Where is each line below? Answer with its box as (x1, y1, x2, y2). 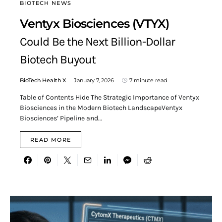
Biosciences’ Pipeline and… (20, 114, 102, 123)
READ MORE (30, 136, 71, 144)
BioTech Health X (20, 77, 66, 84)
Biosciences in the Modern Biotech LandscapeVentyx (20, 104, 182, 112)
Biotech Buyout (20, 53, 96, 67)
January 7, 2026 (74, 77, 114, 84)
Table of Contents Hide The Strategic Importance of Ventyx (20, 93, 199, 102)
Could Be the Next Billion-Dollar (20, 35, 175, 49)
